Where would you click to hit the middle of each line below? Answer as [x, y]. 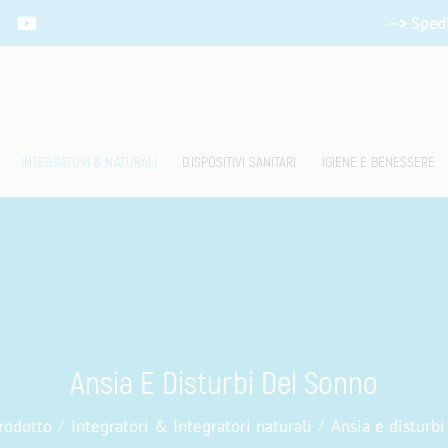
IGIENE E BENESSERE [378, 162]
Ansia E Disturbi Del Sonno [224, 383]
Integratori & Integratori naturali [191, 425]
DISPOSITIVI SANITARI [239, 162]
